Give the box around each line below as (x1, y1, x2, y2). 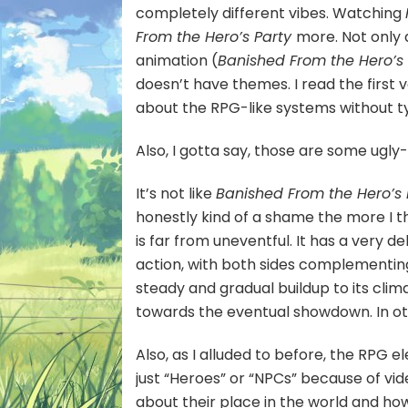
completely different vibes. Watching (136, 2, 406, 24)
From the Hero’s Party (136, 25, 297, 47)
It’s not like (136, 182, 217, 204)
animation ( (136, 49, 219, 71)
